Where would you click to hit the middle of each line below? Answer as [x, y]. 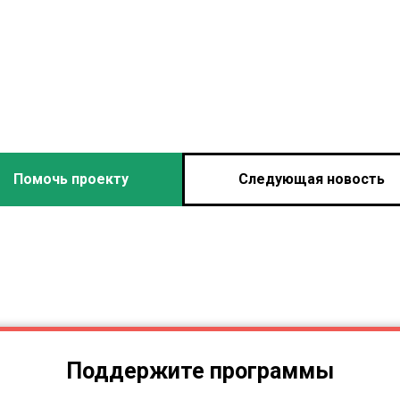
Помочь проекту [71, 179]
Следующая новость [311, 179]
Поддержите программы [200, 371]
